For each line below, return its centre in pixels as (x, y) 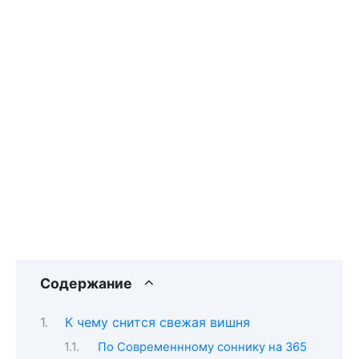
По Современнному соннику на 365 (202, 347)
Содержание (86, 283)
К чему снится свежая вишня (157, 323)
